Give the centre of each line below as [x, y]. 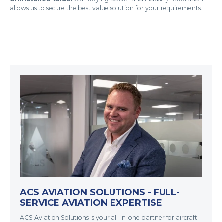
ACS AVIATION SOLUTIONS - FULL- [100, 192]
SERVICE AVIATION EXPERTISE [91, 202]
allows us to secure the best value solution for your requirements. [106, 8]
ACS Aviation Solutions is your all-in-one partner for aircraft [109, 217]
